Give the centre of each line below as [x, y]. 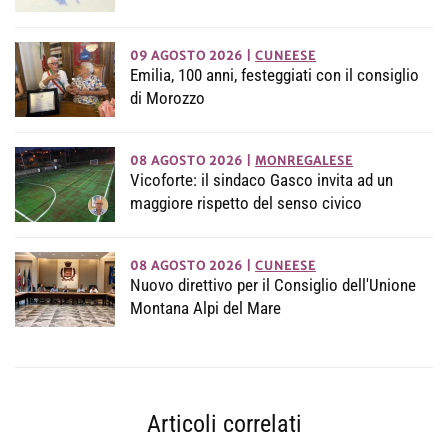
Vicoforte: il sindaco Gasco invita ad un [261, 180]
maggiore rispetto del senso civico [246, 203]
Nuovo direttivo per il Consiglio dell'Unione [273, 285]
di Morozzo [167, 98]
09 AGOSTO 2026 [186, 56]
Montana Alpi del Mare [205, 308]
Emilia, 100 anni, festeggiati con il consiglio [274, 75]
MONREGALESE [304, 161]
